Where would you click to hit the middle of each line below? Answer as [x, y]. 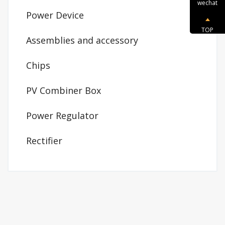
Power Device [55, 15]
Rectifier [44, 141]
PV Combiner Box [64, 90]
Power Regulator [62, 116]
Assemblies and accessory [82, 40]
